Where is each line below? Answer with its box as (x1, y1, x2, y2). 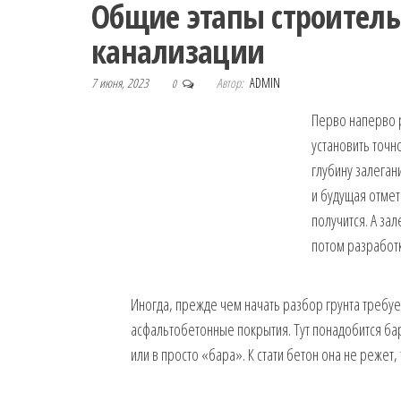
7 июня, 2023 (91, 74, 151, 91)
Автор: (217, 74, 243, 91)
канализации (91, 30, 265, 73)
